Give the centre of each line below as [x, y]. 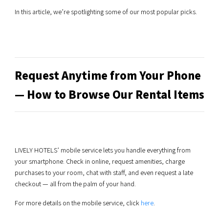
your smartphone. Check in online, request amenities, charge [100, 161]
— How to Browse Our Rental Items [109, 94]
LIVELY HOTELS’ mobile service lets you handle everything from [103, 150]
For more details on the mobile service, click [78, 203]
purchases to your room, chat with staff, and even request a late [104, 172]
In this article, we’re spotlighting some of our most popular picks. [106, 11]
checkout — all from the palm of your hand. [75, 184]
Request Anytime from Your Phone [108, 75]
